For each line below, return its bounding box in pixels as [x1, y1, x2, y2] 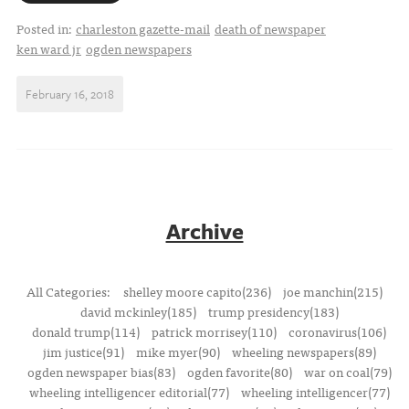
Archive [165, 215, 244, 246]
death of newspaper [214, 18, 326, 38]
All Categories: [26, 281, 114, 301]
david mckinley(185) [79, 301, 196, 321]
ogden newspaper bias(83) [26, 362, 175, 382]
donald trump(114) [32, 321, 140, 341]
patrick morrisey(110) [152, 321, 277, 341]
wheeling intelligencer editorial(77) [28, 382, 229, 402]
